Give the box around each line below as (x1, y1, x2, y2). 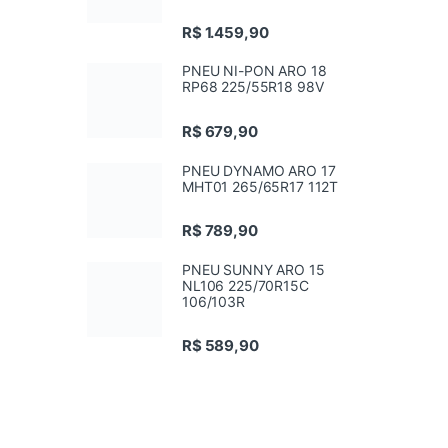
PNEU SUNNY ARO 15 (182, 260, 325, 278)
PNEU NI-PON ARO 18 (182, 62, 327, 80)
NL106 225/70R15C (182, 276, 309, 294)
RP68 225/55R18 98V (182, 78, 324, 96)
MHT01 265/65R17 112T (182, 177, 339, 195)
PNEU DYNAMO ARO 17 (182, 161, 336, 179)
